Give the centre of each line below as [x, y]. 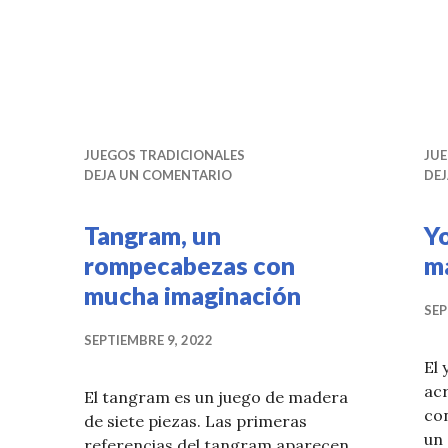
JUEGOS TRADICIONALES [164, 155]
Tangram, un [152, 235]
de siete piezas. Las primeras [195, 421]
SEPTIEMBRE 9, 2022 [148, 340]
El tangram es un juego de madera [216, 397]
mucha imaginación [192, 295]
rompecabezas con [189, 265]
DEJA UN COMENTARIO [158, 175]
